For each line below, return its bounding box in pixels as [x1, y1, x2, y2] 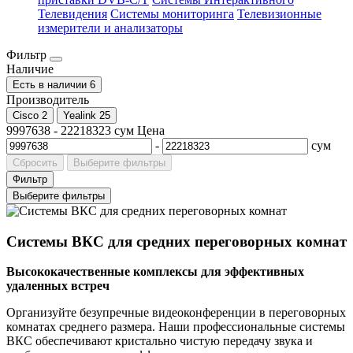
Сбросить [13, 156, 58, 169]
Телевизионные [237, 6, 321, 20]
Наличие [6, 61, 54, 76]
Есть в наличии [13, 78, 87, 91]
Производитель [6, 92, 89, 106]
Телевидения [38, 6, 107, 20]
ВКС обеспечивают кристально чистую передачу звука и [6, 334, 313, 348]
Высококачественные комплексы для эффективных [6, 265, 304, 279]
